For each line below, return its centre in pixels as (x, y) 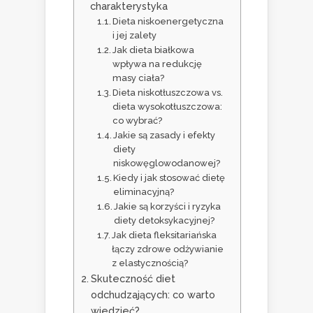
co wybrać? (138, 120)
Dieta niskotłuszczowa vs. (168, 92)
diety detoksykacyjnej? (165, 220)
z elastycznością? (150, 263)
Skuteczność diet (133, 278)
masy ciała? (139, 78)
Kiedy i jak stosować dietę (169, 177)
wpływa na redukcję (158, 64)
